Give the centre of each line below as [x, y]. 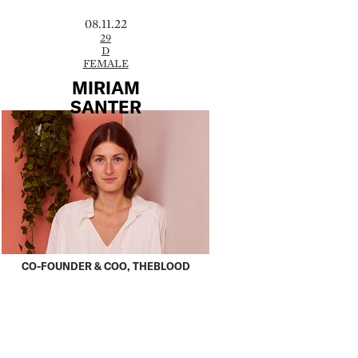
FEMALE [105, 63]
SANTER [105, 107]
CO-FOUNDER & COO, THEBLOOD [105, 267]
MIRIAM [105, 88]
